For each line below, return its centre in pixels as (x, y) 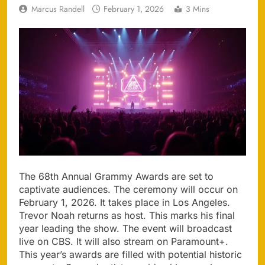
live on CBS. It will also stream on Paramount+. (124, 241)
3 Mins (198, 9)
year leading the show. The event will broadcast (125, 228)
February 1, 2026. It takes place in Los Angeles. (125, 202)
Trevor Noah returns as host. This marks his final (127, 215)
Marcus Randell (58, 9)
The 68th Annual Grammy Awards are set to (116, 176)
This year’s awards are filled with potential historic (130, 254)
